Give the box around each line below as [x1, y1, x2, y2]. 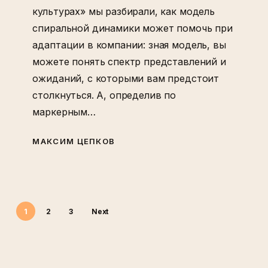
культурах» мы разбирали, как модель [32, 5, 215, 18]
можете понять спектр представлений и [32, 56, 226, 68]
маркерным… [32, 106, 96, 118]
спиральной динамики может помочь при [32, 22, 233, 35]
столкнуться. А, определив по [32, 89, 176, 102]
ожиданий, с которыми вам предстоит [32, 72, 220, 85]
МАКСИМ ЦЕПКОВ [32, 136, 115, 147]
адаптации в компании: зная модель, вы [32, 39, 226, 51]
